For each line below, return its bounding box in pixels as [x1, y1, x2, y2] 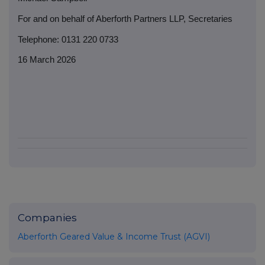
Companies [18, 212, 77, 224]
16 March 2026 [18, 55, 76, 65]
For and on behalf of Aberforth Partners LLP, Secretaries [18, 14, 232, 24]
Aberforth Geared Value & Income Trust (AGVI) [18, 231, 210, 243]
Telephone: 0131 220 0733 [18, 34, 118, 44]
